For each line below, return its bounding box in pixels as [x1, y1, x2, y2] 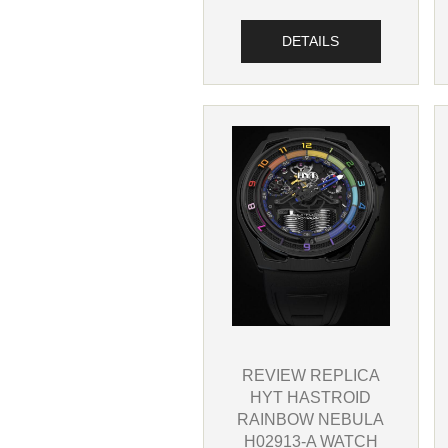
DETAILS [282, 33, 340, 49]
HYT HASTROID [250, 388, 372, 407]
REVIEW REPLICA [241, 366, 380, 385]
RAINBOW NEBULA [237, 410, 385, 429]
